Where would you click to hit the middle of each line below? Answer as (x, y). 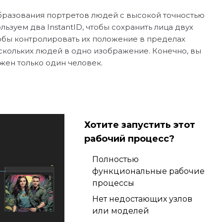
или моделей (120, 211)
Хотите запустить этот (139, 125)
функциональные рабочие (148, 171)
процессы (113, 183)
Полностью (115, 159)
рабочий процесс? (129, 139)
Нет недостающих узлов (142, 199)
